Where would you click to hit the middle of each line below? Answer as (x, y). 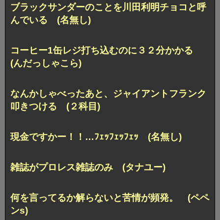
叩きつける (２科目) (55, 106)
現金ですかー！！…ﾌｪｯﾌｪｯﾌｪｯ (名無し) (96, 137)
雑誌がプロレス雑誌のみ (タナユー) (88, 167)
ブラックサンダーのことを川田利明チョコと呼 (108, 7)
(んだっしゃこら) (46, 63)
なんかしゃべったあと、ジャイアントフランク (108, 93)
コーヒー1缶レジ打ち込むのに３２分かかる (106, 50)
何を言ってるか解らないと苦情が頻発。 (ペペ (110, 197)
